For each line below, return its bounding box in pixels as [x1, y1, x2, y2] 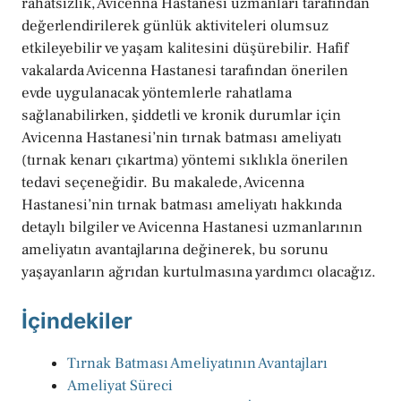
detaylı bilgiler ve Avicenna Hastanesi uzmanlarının [21, 218, 363, 238]
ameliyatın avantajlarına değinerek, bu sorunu [21, 240, 328, 260]
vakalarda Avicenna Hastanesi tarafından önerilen [21, 61, 348, 81]
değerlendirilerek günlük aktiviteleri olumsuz [21, 16, 328, 37]
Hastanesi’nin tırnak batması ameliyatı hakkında [21, 195, 342, 216]
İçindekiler [21, 307, 132, 334]
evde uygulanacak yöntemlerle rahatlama [21, 83, 292, 104]
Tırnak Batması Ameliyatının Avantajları [67, 353, 328, 373]
